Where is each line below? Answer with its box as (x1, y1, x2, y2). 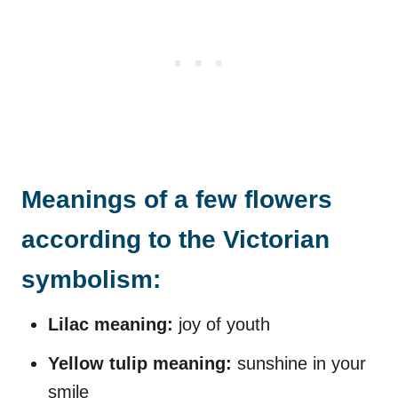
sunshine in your (232, 353, 366, 373)
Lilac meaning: (48, 314, 173, 334)
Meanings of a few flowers (21, 185, 332, 213)
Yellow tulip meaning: (48, 353, 232, 373)
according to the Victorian (21, 225, 330, 253)
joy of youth (173, 314, 270, 334)
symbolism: (21, 265, 161, 293)
